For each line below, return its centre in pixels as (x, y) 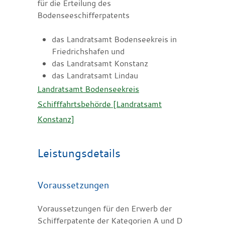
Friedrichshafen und (88, 51)
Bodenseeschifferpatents (83, 15)
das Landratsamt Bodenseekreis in (114, 39)
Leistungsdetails (79, 153)
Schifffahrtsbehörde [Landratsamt (99, 104)
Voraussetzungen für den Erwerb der (104, 208)
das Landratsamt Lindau (95, 75)
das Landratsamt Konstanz (100, 63)
